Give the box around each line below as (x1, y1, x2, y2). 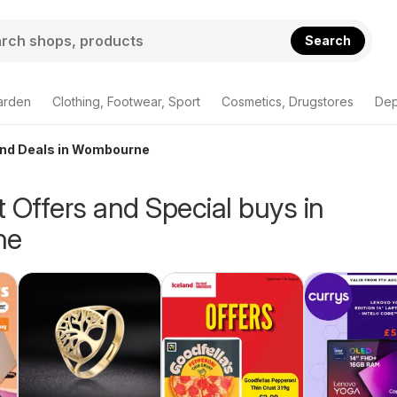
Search (305, 32, 352, 48)
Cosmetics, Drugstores (222, 94, 354, 109)
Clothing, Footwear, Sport (52, 94, 200, 109)
